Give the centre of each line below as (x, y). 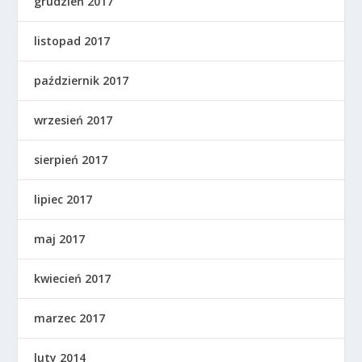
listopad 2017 (72, 40)
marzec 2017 (70, 318)
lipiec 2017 (63, 199)
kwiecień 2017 (73, 278)
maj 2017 (60, 238)
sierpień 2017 (71, 159)
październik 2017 (82, 80)
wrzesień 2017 (74, 120)
